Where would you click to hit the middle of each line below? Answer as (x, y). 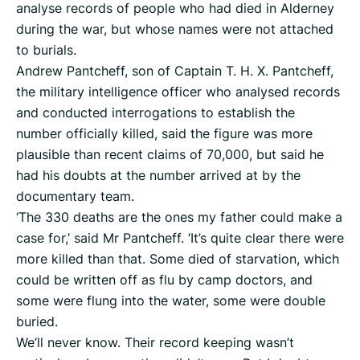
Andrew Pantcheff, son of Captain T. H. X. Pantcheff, (175, 71)
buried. (37, 322)
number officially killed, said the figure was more (164, 134)
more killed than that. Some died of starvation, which (178, 259)
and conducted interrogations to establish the (155, 113)
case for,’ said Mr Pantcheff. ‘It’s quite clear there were (180, 238)
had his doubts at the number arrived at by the (158, 176)
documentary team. (75, 196)
